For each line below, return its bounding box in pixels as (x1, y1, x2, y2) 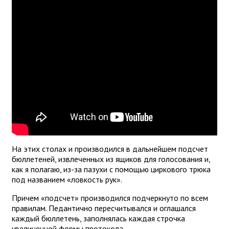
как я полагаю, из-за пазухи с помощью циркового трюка (12, 164, 211, 174)
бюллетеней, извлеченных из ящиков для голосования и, (12, 153, 210, 164)
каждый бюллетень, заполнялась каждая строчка (12, 213, 185, 223)
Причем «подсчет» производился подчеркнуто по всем (12, 192, 208, 203)
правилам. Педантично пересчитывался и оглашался (12, 202, 196, 213)
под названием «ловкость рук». (12, 174, 124, 185)
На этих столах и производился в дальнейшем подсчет (12, 143, 208, 154)
